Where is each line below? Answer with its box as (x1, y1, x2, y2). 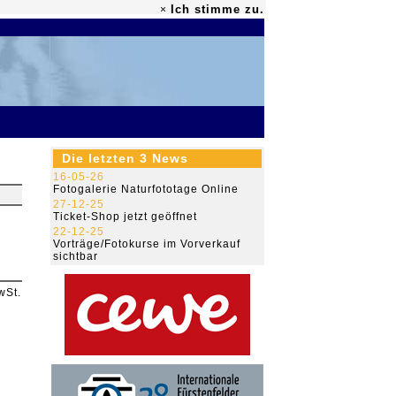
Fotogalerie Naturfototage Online (53, 183, 239, 195)
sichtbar (53, 250, 98, 263)
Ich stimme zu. (171, 3, 264, 16)
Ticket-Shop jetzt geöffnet (53, 210, 197, 223)
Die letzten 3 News (62, 151, 188, 165)
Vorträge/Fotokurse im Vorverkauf (53, 238, 240, 250)
